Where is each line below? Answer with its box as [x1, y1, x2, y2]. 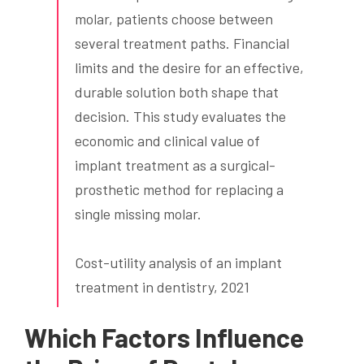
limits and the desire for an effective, [75, 58, 304, 77]
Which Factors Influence [24, 322, 304, 353]
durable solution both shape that [75, 83, 279, 102]
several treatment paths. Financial [75, 34, 289, 53]
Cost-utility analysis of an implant [75, 253, 282, 272]
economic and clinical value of [75, 132, 260, 150]
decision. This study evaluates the [75, 107, 286, 126]
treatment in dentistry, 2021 [75, 278, 249, 297]
